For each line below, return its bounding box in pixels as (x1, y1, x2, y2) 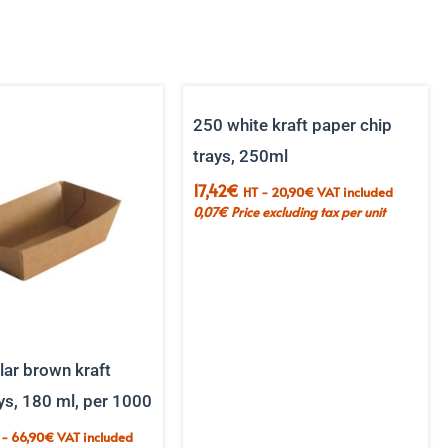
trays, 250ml (193, 145, 289, 166)
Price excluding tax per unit (231, 203, 386, 222)
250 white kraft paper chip (193, 114, 393, 135)
